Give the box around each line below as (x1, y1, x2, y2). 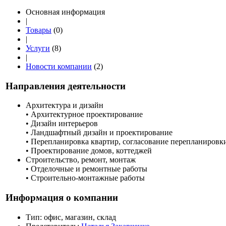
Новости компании (26, 62, 92, 71)
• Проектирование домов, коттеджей (26, 146, 152, 155)
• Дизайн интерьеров (26, 119, 98, 128)
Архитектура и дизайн (26, 101, 103, 110)
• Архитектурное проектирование (26, 110, 143, 119)
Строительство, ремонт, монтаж (26, 155, 136, 164)
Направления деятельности (6, 80, 126, 91)
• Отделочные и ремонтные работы (26, 164, 147, 174)
